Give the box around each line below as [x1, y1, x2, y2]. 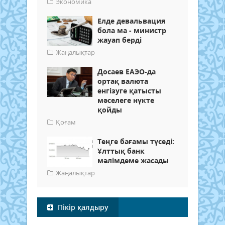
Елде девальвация [97, 16, 165, 26]
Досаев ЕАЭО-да [97, 66, 156, 76]
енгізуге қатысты [97, 85, 161, 95]
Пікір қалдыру [56, 202, 108, 212]
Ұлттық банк [97, 146, 145, 156]
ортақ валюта [97, 76, 148, 86]
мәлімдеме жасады [97, 155, 169, 165]
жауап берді [97, 35, 142, 45]
